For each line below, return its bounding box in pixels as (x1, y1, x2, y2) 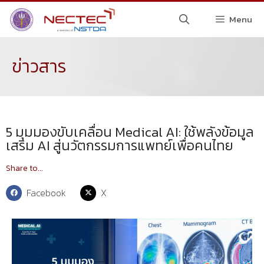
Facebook (27, 186, 67, 200)
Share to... (6, 162, 43, 174)
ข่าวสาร (12, 53, 67, 80)
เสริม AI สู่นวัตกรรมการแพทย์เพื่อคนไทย (6, 136, 233, 156)
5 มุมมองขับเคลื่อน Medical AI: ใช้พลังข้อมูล (6, 122, 254, 142)
